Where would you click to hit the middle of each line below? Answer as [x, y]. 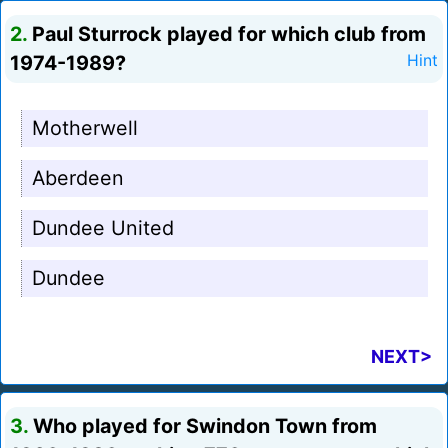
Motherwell [85, 128]
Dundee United [103, 228]
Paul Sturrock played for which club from [226, 34]
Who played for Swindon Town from [202, 426]
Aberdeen [78, 178]
